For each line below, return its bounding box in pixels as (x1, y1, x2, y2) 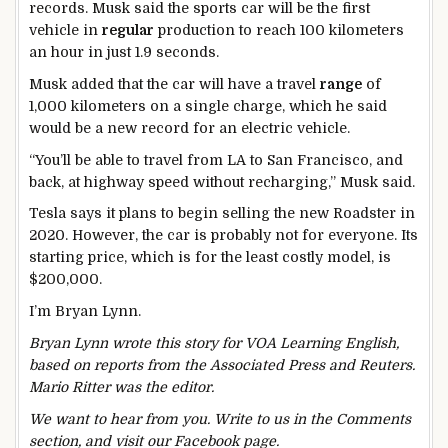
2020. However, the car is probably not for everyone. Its (29, 227, 418, 244)
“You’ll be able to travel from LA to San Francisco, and (29, 151, 403, 168)
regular (102, 22, 154, 39)
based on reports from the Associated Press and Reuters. (29, 357, 415, 374)
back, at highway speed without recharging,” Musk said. (29, 173, 415, 190)
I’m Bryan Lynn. (29, 303, 141, 320)
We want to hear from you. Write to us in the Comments (29, 410, 411, 427)
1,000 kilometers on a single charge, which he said (29, 97, 387, 114)
